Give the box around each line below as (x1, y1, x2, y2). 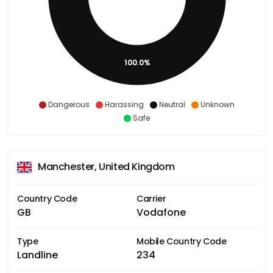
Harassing (104, 99, 144, 110)
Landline (17, 247, 58, 262)
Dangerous (48, 99, 90, 110)
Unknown (200, 99, 235, 110)
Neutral (158, 99, 185, 110)
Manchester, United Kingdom (38, 160, 175, 174)
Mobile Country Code (136, 235, 227, 247)
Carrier (136, 192, 166, 205)
